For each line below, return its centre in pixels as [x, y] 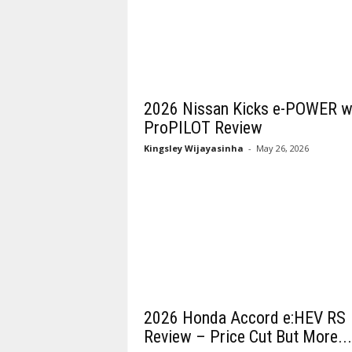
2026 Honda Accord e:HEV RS [244, 318]
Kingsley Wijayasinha [193, 148]
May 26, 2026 [282, 148]
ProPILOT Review [203, 128]
